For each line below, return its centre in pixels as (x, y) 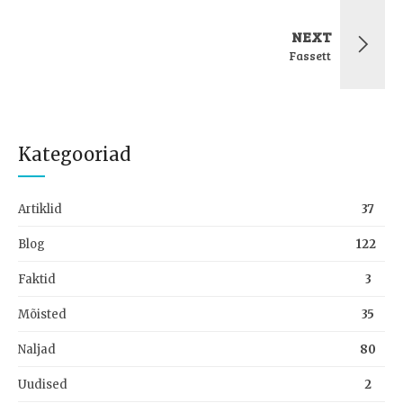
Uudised (43, 384)
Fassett (310, 55)
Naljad (37, 349)
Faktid (37, 279)
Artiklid (40, 209)
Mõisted (42, 314)
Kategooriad (74, 154)
